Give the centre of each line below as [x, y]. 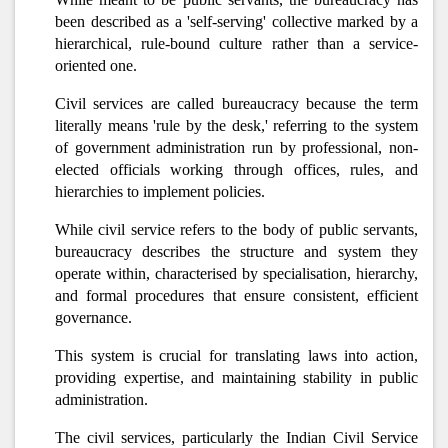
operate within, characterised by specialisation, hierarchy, [236, 273]
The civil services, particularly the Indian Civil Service [236, 437]
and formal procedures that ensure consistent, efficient [236, 295]
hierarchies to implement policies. [160, 191]
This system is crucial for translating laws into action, [236, 355]
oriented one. [96, 65]
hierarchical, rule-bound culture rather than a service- [236, 43]
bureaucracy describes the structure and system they [236, 251]
